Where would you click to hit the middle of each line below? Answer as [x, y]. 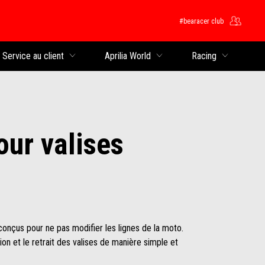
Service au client [33, 56]
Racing [204, 56]
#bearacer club [201, 21]
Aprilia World [128, 56]
